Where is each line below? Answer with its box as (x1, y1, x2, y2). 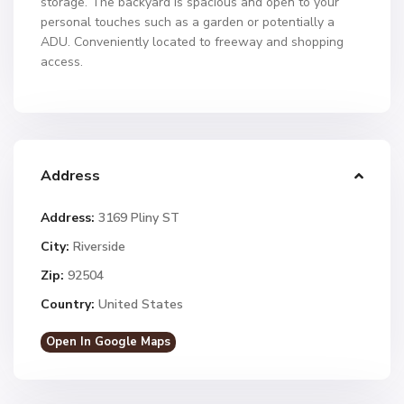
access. (41, 53, 83, 70)
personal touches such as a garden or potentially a (41, 14, 335, 31)
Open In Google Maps (46, 334, 170, 350)
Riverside (73, 238, 125, 255)
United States (95, 296, 183, 313)
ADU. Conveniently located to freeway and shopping (41, 33, 344, 50)
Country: (41, 296, 95, 313)
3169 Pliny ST (95, 209, 179, 226)
